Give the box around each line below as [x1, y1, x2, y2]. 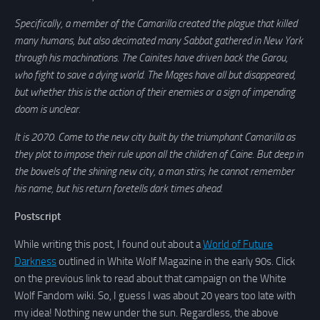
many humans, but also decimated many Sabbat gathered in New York [14, 34, 303, 47]
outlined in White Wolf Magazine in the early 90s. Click [56, 254, 295, 268]
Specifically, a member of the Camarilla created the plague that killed [14, 16, 297, 30]
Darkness [14, 254, 56, 268]
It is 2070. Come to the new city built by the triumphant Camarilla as [14, 130, 295, 144]
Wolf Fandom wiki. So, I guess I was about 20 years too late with [14, 289, 296, 302]
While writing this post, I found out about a [14, 237, 203, 251]
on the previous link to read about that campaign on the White [14, 271, 286, 285]
